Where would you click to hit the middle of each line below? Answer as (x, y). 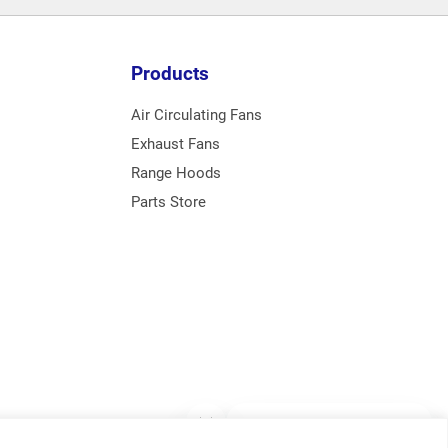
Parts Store (168, 202)
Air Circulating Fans (196, 115)
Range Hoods (176, 173)
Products (170, 73)
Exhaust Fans (175, 144)
